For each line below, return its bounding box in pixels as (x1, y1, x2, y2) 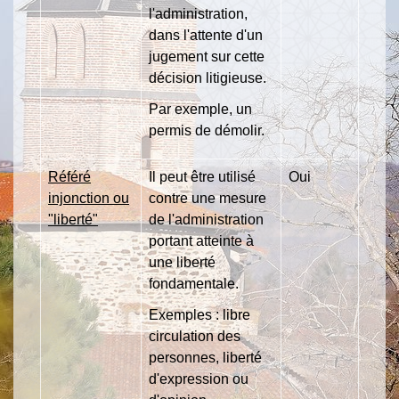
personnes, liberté (149, 349, 262, 365)
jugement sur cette (149, 48, 265, 64)
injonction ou (48, 190, 129, 206)
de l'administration (149, 211, 264, 227)
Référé (48, 168, 91, 184)
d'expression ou (149, 370, 248, 387)
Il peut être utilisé (149, 168, 256, 184)
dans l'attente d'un (149, 27, 263, 43)
